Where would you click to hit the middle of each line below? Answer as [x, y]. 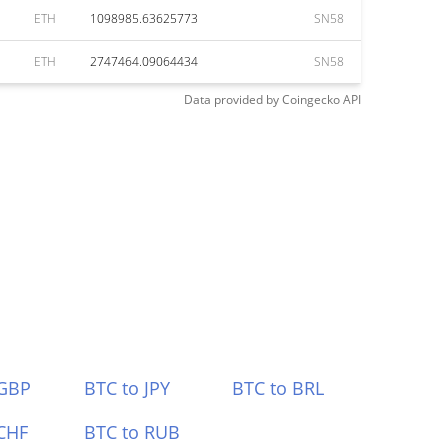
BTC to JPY [126, 388]
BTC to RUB [131, 432]
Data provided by [231, 99]
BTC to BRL [278, 388]
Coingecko [311, 99]
